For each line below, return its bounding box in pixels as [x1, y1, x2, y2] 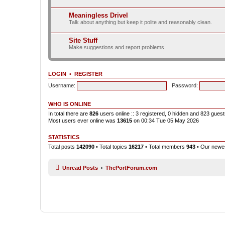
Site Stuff [69, 37, 97, 44]
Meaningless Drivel [69, 12, 128, 19]
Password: [171, 82, 198, 88]
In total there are [48, 110, 89, 117]
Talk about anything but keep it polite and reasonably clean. [69, 19, 212, 25]
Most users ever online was [48, 118, 117, 124]
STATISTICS [48, 134, 79, 140]
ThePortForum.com [105, 164, 157, 171]
